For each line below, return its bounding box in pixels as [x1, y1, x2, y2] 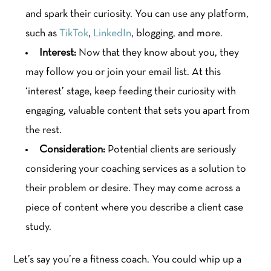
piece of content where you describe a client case [25, 202, 244, 213]
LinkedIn [93, 28, 132, 39]
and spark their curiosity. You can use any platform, [25, 8, 249, 19]
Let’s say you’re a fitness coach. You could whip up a [13, 254, 242, 265]
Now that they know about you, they [79, 47, 240, 58]
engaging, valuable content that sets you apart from [25, 105, 250, 116]
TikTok [59, 28, 89, 39]
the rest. [25, 125, 64, 135]
